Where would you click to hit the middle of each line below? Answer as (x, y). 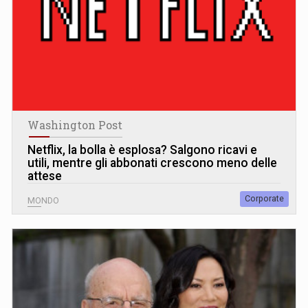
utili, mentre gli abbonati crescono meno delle (152, 163)
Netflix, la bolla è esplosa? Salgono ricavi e (142, 150)
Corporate (264, 198)
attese (45, 176)
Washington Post (75, 125)
